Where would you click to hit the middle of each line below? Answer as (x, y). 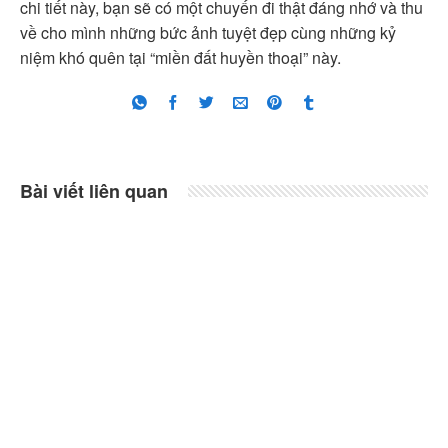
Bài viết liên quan (94, 191)
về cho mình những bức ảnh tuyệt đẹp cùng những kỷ (208, 33)
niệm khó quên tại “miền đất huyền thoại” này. (180, 58)
